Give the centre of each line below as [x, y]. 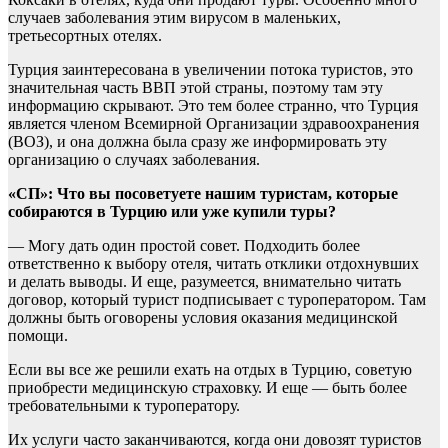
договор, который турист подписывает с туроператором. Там [217, 300]
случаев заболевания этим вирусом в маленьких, [174, 18]
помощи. [38, 336]
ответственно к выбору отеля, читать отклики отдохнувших [213, 264]
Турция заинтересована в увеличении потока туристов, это [210, 70]
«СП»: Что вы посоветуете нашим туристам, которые [203, 194]
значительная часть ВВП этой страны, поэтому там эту [195, 88]
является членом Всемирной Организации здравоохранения [213, 124]
